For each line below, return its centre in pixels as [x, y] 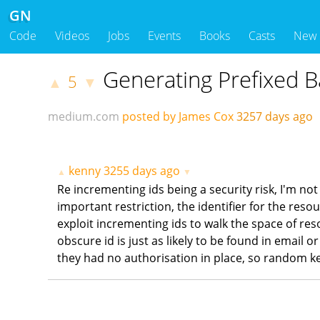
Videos [72, 36]
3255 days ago [142, 171]
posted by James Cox [178, 117]
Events [164, 36]
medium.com [84, 117]
